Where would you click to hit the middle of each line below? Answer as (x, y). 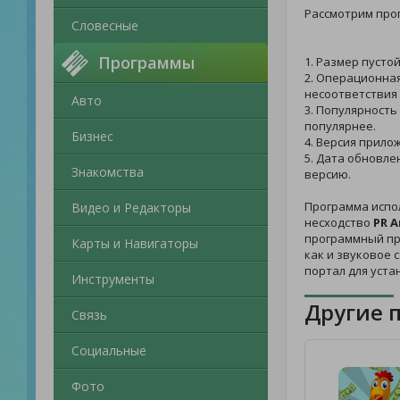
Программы (146, 62)
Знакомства (108, 172)
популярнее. (340, 126)
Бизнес (92, 136)
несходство (339, 222)
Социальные (109, 350)
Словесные (105, 25)
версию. (328, 174)
